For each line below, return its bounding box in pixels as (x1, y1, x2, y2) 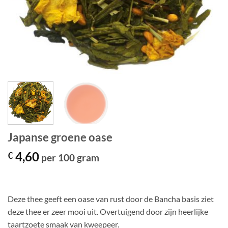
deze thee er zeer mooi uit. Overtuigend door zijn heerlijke (8, 206, 208, 216)
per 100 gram (39, 151, 99, 163)
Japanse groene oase (8, 130, 112, 144)
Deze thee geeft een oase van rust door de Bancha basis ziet (8, 193, 214, 204)
